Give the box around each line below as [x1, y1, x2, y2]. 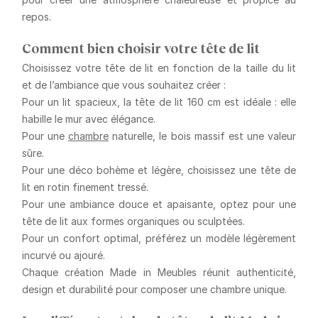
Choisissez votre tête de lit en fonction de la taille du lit [21, 61, 297, 74]
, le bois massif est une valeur [153, 129, 297, 142]
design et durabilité [21, 283, 113, 295]
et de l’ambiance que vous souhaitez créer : [21, 78, 226, 91]
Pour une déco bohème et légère [21, 163, 181, 176]
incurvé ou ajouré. [21, 248, 105, 261]
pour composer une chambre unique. [112, 283, 287, 295]
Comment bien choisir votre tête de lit [21, 40, 260, 56]
